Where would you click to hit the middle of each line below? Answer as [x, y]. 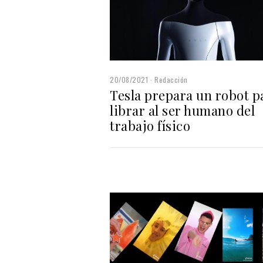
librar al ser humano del [182, 110]
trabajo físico [150, 125]
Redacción [171, 79]
